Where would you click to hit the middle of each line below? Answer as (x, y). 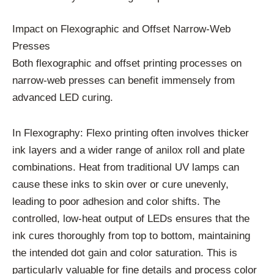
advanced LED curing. (63, 98)
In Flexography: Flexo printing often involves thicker (131, 133)
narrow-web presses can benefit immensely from (124, 81)
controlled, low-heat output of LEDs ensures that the (131, 218)
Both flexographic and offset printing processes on (127, 64)
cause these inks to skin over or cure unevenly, (120, 184)
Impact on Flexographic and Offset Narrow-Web (121, 29)
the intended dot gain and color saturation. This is (125, 253)
